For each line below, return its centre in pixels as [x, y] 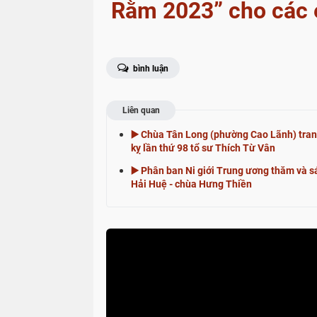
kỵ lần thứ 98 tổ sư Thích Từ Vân [203, 148]
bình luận [150, 69]
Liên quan [141, 110]
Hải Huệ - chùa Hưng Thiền [191, 184]
